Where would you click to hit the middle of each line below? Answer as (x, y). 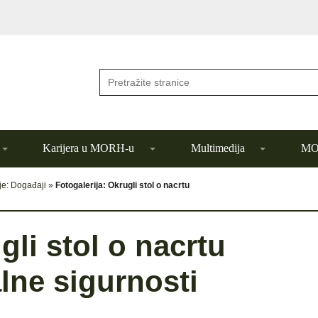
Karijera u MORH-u (89, 148)
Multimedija (218, 148)
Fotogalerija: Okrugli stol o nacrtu (122, 185)
